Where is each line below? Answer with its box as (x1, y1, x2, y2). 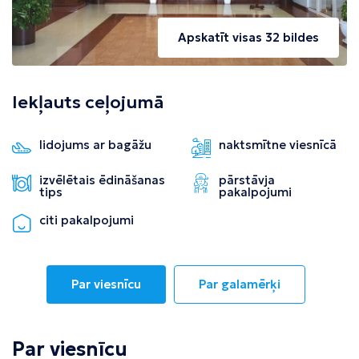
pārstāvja (219, 171, 275, 188)
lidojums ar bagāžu (39, 136, 151, 152)
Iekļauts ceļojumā (12, 91, 163, 113)
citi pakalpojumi (39, 212, 134, 228)
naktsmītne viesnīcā (219, 136, 337, 152)
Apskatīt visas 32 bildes (178, 29, 319, 45)
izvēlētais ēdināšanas (39, 171, 165, 188)
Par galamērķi (198, 276, 280, 292)
